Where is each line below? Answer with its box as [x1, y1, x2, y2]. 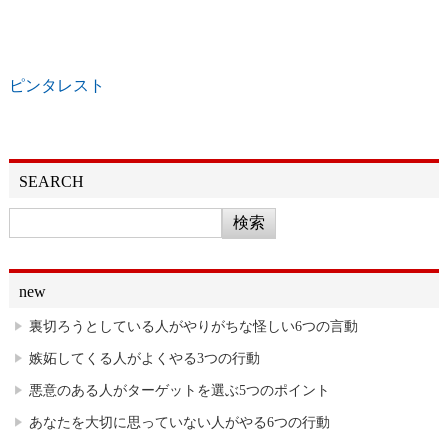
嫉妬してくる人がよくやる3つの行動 [28, 350, 260, 367]
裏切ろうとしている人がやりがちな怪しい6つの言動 [28, 318, 358, 335]
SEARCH [18, 173, 84, 191]
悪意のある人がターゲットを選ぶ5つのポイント [28, 382, 330, 399]
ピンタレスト [8, 77, 105, 95]
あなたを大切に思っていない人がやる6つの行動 [28, 414, 330, 431]
